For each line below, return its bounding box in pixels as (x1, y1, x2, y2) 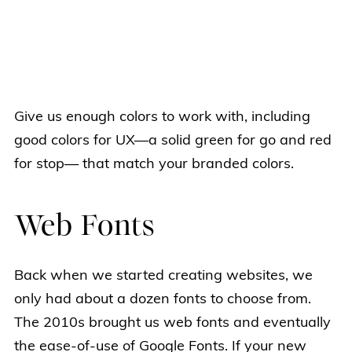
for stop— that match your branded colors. (14, 157, 294, 173)
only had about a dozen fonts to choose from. (14, 292, 311, 308)
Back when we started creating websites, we (14, 269, 313, 284)
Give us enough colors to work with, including (14, 110, 310, 126)
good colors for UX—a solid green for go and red (14, 134, 332, 149)
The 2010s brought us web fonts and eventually (14, 316, 331, 332)
